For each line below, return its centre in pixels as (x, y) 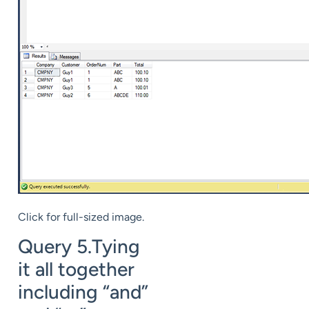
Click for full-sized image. (81, 217)
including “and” (83, 291)
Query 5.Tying (79, 246)
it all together (76, 269)
